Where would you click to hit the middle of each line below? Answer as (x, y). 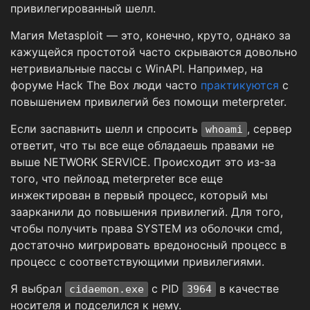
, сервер (270, 129)
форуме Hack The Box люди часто (106, 85)
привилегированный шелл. (83, 9)
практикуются (240, 85)
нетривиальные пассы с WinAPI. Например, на (137, 69)
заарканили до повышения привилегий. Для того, (147, 212)
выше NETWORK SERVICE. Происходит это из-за (143, 162)
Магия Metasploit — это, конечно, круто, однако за (151, 36)
